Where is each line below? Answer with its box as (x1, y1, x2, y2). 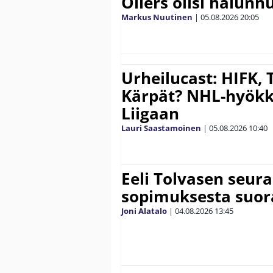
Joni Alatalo (121, 205, 167, 217)
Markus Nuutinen (121, 12, 193, 23)
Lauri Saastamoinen (121, 122, 201, 134)
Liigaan (121, 102, 179, 125)
